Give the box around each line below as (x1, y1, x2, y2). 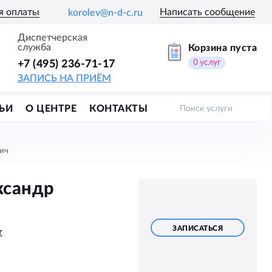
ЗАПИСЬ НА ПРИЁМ (17, 73, 111, 83)
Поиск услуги (180, 104, 233, 113)
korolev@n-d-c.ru (68, 7, 143, 18)
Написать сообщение (160, 7, 255, 18)
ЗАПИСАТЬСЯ (172, 224, 223, 232)
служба (17, 42, 51, 52)
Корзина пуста (188, 42, 257, 53)
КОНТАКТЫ (89, 104, 148, 114)
